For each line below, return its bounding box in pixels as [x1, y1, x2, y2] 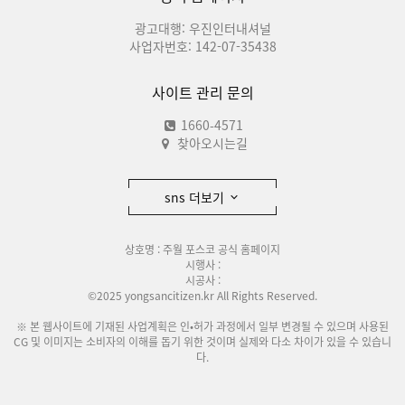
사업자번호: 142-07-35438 [128, 37, 277, 55]
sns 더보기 [165, 188, 228, 206]
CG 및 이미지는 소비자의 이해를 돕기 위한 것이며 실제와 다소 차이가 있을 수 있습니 [14, 334, 391, 350]
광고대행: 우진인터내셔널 [134, 19, 271, 37]
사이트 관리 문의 [151, 81, 254, 103]
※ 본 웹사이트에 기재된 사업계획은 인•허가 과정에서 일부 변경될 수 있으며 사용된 [16, 318, 389, 334]
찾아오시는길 [177, 134, 248, 152]
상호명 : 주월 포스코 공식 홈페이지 [125, 241, 280, 258]
